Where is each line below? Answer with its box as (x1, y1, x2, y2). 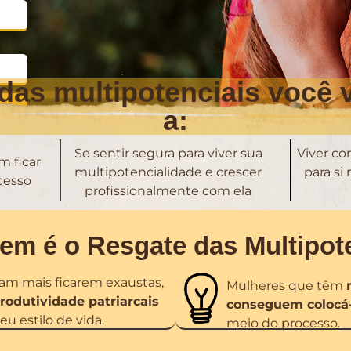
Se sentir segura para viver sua (74, 146, 262, 161)
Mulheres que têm (226, 278, 346, 294)
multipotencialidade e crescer (74, 165, 262, 180)
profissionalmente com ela (85, 183, 252, 199)
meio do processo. (226, 316, 340, 331)
